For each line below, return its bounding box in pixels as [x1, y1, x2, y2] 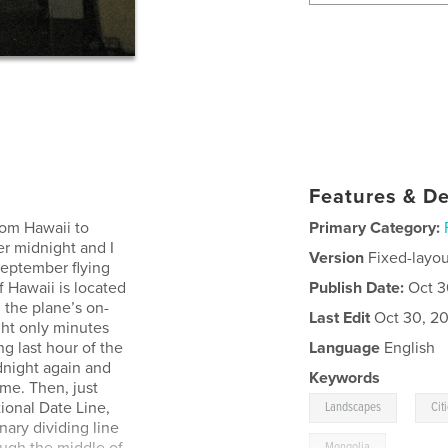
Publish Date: [309, 278, 405, 299]
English [380, 338, 436, 359]
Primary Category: [309, 218, 441, 239]
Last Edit [309, 308, 371, 329]
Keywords [309, 368, 381, 389]
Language [309, 338, 381, 359]
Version [309, 248, 365, 269]
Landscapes [325, 399, 382, 417]
